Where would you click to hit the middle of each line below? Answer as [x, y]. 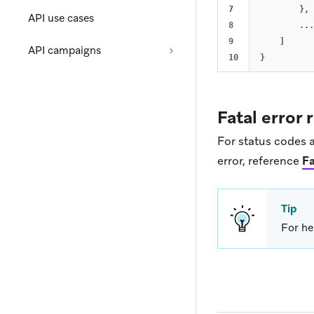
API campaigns [64, 50]
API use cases [61, 18]
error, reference [260, 161]
